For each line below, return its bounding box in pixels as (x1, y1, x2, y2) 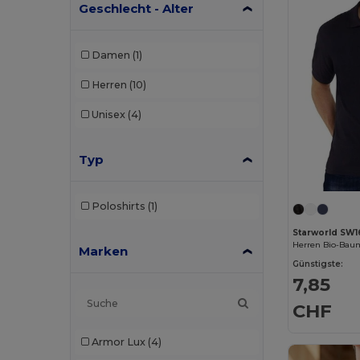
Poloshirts (91, 200, 145, 212)
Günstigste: (292, 259, 344, 270)
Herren (91, 79, 127, 91)
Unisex (91, 108, 125, 121)
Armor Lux (91, 336, 145, 348)
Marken (79, 243, 129, 259)
